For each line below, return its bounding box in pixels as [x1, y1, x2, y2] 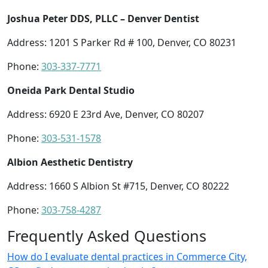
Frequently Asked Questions [7, 225, 206, 246]
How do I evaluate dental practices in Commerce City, [7, 249, 247, 263]
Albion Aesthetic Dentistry [7, 155, 133, 169]
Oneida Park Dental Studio [7, 83, 135, 97]
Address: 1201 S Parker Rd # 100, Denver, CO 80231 [7, 35, 236, 49]
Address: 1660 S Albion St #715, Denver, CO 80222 [7, 179, 229, 193]
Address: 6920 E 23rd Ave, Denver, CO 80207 [7, 107, 204, 121]
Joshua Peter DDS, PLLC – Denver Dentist [7, 11, 199, 25]
